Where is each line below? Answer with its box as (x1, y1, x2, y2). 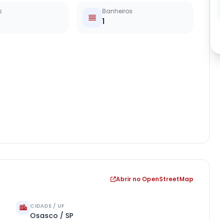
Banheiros (102, 7, 133, 15)
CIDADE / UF (30, 202, 65, 210)
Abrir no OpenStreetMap (115, 175, 193, 183)
